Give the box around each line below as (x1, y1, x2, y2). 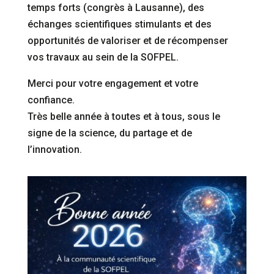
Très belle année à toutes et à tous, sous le (27, 110, 220, 122)
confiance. (27, 94, 75, 106)
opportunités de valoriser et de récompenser (27, 34, 228, 46)
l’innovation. (27, 143, 82, 155)
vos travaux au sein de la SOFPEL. (27, 51, 179, 63)
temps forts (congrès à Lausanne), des (27, 1, 204, 13)
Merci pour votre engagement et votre (27, 77, 198, 89)
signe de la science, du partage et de (27, 127, 192, 139)
